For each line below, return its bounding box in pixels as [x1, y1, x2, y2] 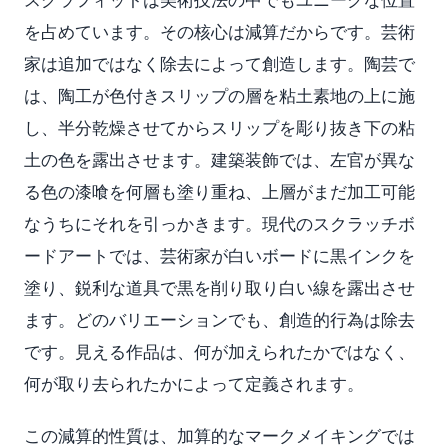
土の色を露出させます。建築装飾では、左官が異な [24, 148, 415, 171]
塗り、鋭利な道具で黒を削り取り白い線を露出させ [24, 276, 415, 299]
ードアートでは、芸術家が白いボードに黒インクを [24, 244, 415, 267]
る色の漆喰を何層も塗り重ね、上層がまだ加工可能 [24, 180, 415, 203]
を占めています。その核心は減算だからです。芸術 [24, 20, 415, 43]
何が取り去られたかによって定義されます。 [24, 372, 364, 395]
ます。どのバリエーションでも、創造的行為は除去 [24, 308, 415, 331]
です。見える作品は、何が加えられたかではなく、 [24, 340, 415, 363]
